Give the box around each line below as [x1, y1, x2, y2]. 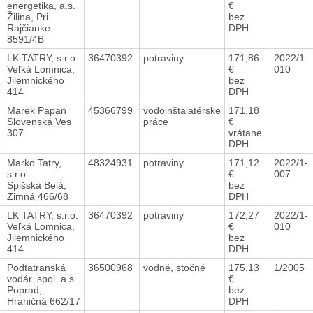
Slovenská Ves [6, 115, 71, 127]
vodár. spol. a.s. [6, 272, 77, 284]
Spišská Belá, [6, 179, 66, 191]
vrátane [228, 126, 262, 138]
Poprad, [6, 284, 42, 296]
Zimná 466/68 [6, 190, 68, 202]
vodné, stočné [143, 261, 208, 273]
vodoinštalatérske [143, 104, 221, 116]
